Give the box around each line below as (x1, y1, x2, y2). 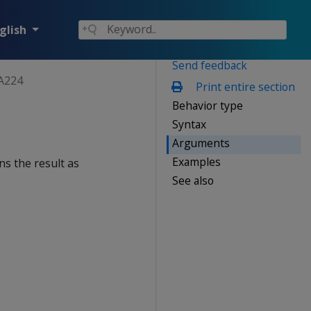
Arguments (172, 135, 230, 151)
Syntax (172, 116, 206, 132)
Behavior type (172, 97, 243, 113)
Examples (172, 153, 221, 169)
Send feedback (172, 57, 247, 73)
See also (172, 172, 214, 188)
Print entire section (192, 78, 295, 94)
